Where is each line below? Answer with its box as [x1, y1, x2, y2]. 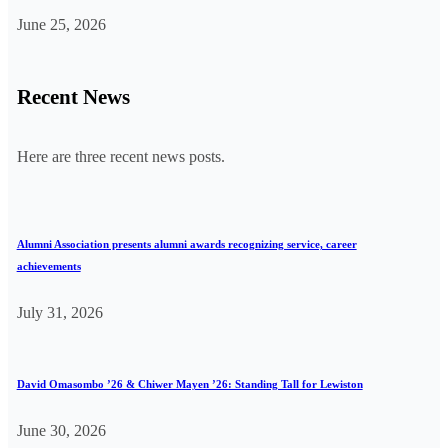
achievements [16, 260, 81, 273]
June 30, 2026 [16, 422, 106, 440]
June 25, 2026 [16, 15, 106, 33]
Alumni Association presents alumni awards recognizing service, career [16, 238, 357, 251]
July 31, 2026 [16, 304, 103, 322]
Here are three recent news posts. [16, 148, 225, 166]
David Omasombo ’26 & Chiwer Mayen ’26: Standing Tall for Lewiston [16, 378, 363, 391]
